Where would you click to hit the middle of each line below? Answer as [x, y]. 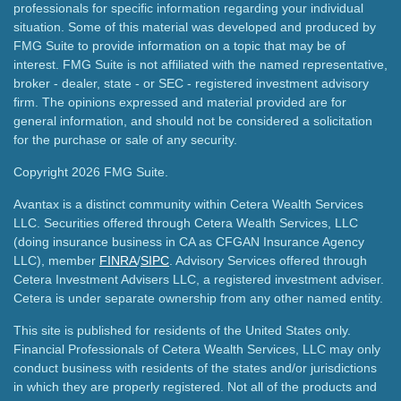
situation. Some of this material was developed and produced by [195, 26]
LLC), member [56, 260]
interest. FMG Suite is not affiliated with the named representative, [200, 64]
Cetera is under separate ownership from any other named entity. [198, 298]
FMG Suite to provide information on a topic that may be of [179, 45]
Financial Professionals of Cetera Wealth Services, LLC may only [197, 349]
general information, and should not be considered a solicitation [193, 120]
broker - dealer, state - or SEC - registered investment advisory [191, 83]
